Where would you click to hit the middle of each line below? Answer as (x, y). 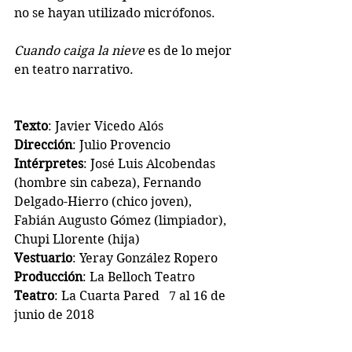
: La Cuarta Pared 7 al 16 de (141, 295)
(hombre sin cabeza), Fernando (109, 182)
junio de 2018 (54, 314)
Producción (48, 277)
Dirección (43, 145)
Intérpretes (49, 163)
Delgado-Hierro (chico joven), (104, 201)
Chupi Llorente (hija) (77, 239)
